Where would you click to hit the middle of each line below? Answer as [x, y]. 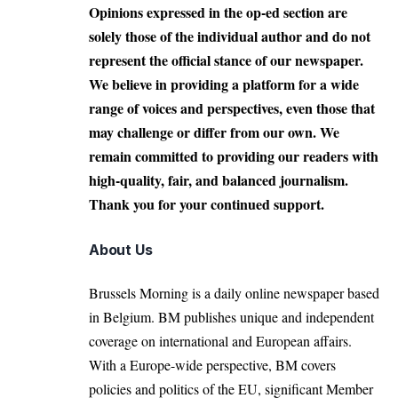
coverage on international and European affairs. [220, 340]
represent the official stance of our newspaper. [226, 60]
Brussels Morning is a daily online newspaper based [234, 292]
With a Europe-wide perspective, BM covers [212, 364]
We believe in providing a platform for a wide [224, 84]
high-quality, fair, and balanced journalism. [219, 179]
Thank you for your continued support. [207, 203]
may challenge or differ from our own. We [214, 131]
